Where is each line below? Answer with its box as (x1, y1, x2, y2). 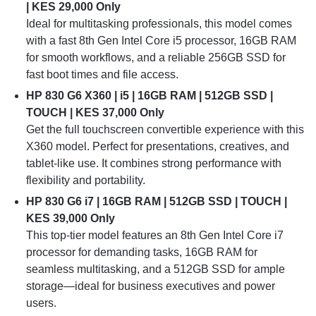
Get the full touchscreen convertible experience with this (25, 123, 304, 136)
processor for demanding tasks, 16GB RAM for (25, 246, 257, 259)
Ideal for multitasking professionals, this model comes (25, 18, 292, 30)
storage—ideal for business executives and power (25, 280, 275, 293)
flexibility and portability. (25, 174, 145, 187)
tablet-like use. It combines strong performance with (25, 157, 281, 170)
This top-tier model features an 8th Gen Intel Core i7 (25, 229, 284, 242)
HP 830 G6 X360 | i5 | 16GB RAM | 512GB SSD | (25, 90, 273, 102)
